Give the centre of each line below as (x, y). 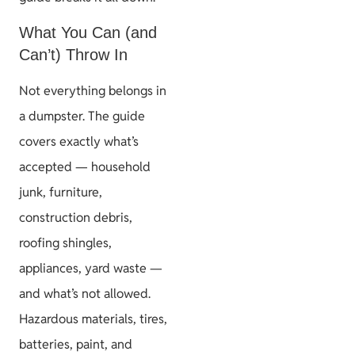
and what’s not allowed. (85, 294)
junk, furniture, (61, 193)
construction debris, (76, 218)
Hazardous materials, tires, (93, 319)
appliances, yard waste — (91, 269)
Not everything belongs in (93, 91)
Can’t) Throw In (73, 55)
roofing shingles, (65, 243)
